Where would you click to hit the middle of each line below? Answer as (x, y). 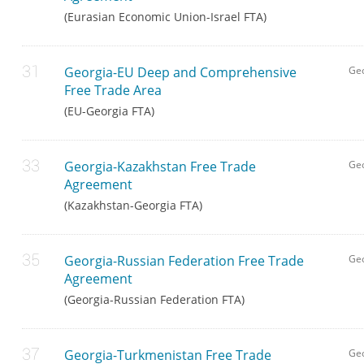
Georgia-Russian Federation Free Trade (184, 261)
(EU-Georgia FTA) (110, 111)
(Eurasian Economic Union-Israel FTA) (166, 17)
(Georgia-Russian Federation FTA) (155, 300)
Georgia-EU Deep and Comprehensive (181, 73)
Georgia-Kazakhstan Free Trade (160, 167)
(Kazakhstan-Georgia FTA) (134, 206)
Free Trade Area (113, 91)
